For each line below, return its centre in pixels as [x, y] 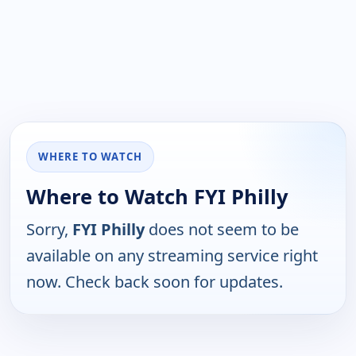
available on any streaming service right [172, 256]
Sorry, [49, 230]
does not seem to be [222, 230]
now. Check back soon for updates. [155, 282]
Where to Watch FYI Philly [157, 197]
